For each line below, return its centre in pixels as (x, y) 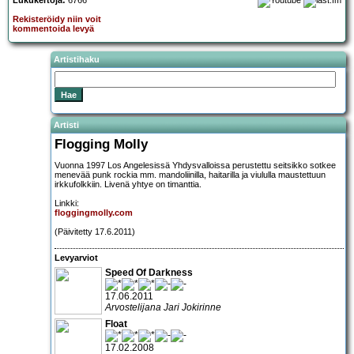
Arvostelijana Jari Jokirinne (163, 307)
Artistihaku (77, 60)
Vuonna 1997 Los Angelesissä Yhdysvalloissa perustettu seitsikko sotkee (195, 165)
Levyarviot (76, 258)
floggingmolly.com (94, 212)
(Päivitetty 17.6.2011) (95, 231)
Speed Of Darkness (149, 272)
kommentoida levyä (53, 29)
